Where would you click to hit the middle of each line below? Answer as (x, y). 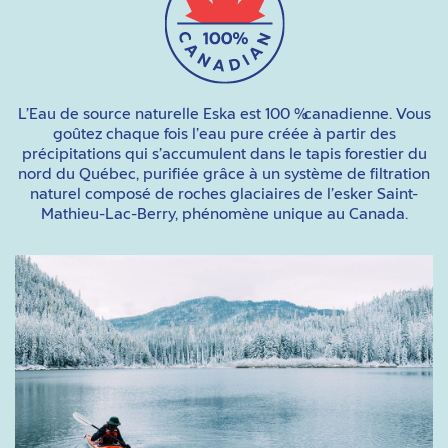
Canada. (378, 214)
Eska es (227, 114)
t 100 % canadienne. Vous (343, 114)
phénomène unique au (263, 214)
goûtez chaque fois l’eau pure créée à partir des (224, 134)
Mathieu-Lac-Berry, (109, 214)
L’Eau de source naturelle (108, 114)
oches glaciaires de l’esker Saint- (301, 194)
